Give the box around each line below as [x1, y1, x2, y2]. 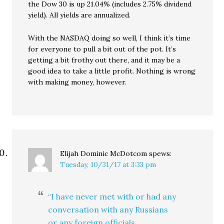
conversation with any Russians [48, 204, 168, 215]
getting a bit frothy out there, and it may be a [28, 55, 180, 65]
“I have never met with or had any [48, 191, 176, 202]
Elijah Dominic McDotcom [60, 149, 147, 158]
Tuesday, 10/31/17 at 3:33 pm [60, 160, 156, 169]
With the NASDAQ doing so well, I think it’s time [28, 33, 191, 43]
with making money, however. [28, 77, 127, 87]
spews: [149, 149, 172, 158]
